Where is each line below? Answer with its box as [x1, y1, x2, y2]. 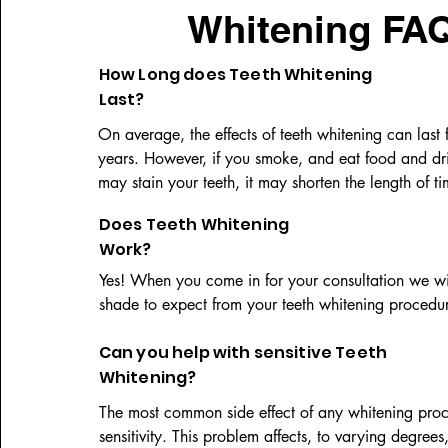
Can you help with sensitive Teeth [98, 341, 388, 364]
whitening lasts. [97, 196, 202, 217]
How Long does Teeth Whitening [98, 63, 373, 86]
